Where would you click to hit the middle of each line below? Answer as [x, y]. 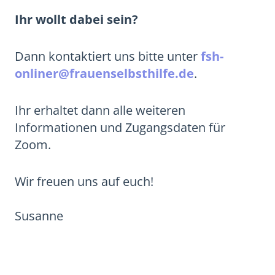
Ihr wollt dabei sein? [76, 19]
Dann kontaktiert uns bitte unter [108, 56]
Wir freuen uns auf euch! [84, 181]
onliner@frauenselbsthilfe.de [104, 73]
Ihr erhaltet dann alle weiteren [100, 110]
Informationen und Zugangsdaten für [120, 127]
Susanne [39, 216]
